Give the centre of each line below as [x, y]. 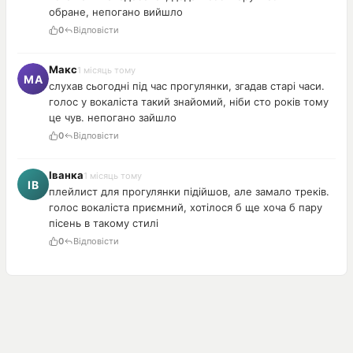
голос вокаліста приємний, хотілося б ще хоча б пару [186, 207]
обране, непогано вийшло [116, 11]
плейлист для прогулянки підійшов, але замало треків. [189, 191]
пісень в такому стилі [104, 223]
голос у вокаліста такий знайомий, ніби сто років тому [189, 101]
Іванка [66, 175]
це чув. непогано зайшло [113, 117]
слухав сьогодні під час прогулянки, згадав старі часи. [187, 85]
